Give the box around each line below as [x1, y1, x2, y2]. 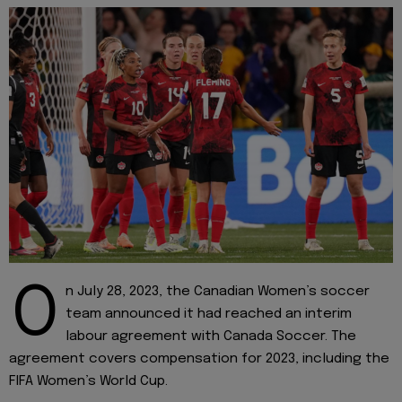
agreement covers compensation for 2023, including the [9, 351, 389, 366]
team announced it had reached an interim [66, 306, 352, 321]
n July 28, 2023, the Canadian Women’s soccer [66, 284, 370, 299]
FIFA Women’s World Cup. [9, 373, 168, 389]
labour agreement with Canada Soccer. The [66, 328, 356, 344]
